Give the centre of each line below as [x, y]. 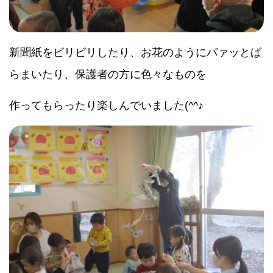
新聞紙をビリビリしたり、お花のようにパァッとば [135, 53]
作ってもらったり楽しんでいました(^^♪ [106, 106]
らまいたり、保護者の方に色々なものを [108, 75]
